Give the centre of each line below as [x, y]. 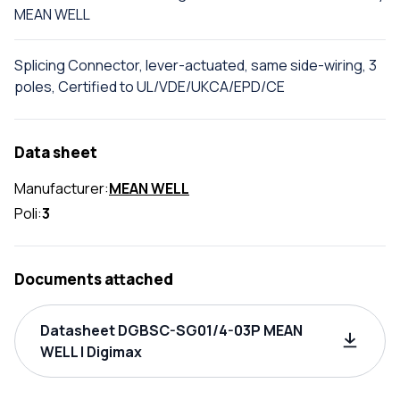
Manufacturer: [62, 188]
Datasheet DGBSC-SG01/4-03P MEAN [171, 330]
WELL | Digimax [91, 352]
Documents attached [94, 279]
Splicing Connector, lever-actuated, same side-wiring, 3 [196, 65]
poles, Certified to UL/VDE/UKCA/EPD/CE [150, 87]
